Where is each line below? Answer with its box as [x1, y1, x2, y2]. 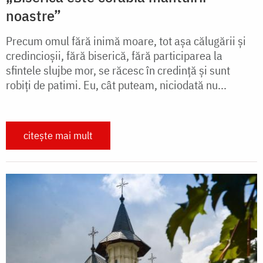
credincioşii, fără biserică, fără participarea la [6, 47, 222, 63]
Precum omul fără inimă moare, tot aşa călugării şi [6, 32, 246, 49]
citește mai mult [23, 128, 93, 142]
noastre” [6, 5, 61, 25]
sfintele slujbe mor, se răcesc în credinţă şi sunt [6, 62, 230, 78]
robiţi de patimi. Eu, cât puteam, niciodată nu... [6, 76, 227, 93]
